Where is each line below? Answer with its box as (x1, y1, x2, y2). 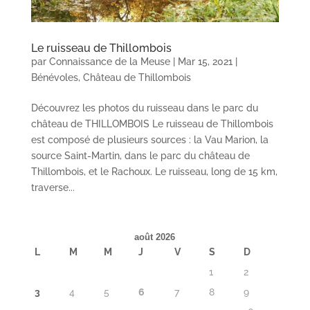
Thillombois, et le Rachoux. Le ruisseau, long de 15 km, (30, 165, 277, 177)
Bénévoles (30, 71, 78, 83)
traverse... (30, 181, 75, 193)
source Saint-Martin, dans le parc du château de (30, 149, 250, 161)
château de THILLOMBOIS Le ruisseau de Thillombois (30, 118, 273, 129)
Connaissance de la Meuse (48, 55, 170, 67)
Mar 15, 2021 (177, 55, 232, 67)
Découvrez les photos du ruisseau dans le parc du (30, 102, 258, 113)
